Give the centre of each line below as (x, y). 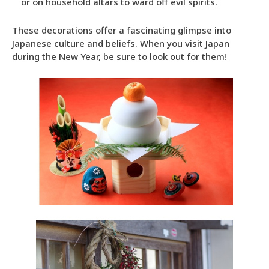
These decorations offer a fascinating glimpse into (122, 30)
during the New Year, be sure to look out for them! (119, 56)
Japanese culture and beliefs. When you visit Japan (121, 43)
